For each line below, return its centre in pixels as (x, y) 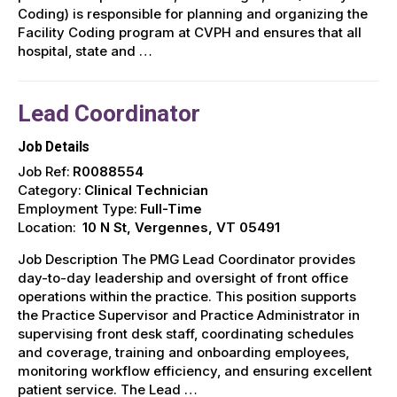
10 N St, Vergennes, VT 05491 (181, 228)
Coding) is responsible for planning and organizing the (193, 14)
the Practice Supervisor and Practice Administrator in (189, 315)
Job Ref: (44, 172)
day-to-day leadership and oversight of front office (183, 278)
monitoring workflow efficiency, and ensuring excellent (195, 371)
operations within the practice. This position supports (187, 297)
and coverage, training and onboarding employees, (183, 353)
